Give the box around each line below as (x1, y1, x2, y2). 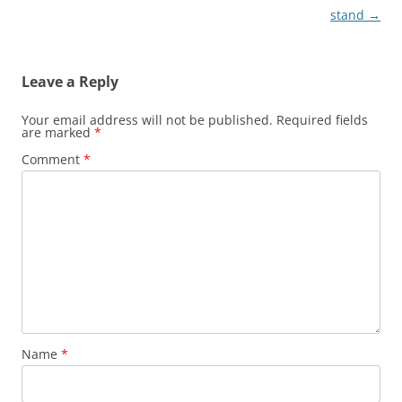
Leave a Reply (22, 72, 118, 92)
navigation (22, 6, 87, 24)
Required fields (276, 111, 368, 129)
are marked (22, 124, 94, 142)
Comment (22, 151, 83, 169)
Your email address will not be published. (22, 111, 273, 129)
